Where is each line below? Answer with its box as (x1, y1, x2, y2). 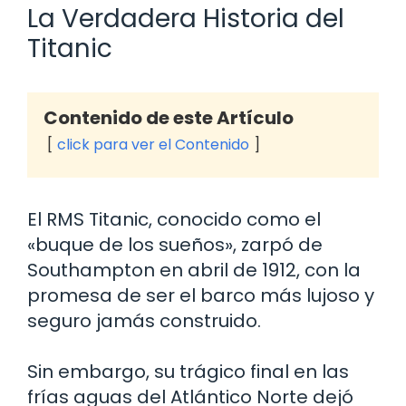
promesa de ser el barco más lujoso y (27, 282, 374, 308)
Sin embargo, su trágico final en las (27, 358, 349, 384)
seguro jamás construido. (27, 307, 261, 333)
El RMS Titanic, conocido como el (27, 206, 321, 232)
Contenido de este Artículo (43, 104, 294, 130)
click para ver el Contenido (57, 133, 249, 155)
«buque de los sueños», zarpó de (27, 231, 323, 257)
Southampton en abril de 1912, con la (27, 256, 361, 283)
